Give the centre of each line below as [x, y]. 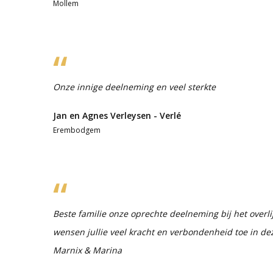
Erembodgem [77, 130]
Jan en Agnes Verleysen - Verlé [117, 115]
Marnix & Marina [87, 250]
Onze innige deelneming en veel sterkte [134, 87]
